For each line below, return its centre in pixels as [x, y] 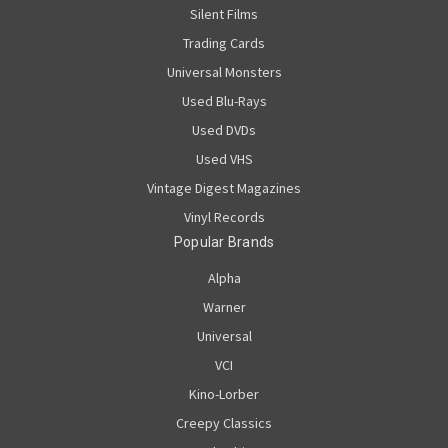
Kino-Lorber [224, 393]
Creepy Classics [224, 422]
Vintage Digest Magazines [224, 188]
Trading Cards [224, 43]
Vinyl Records [224, 217]
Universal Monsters [224, 72]
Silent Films [224, 14]
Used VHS [224, 159]
